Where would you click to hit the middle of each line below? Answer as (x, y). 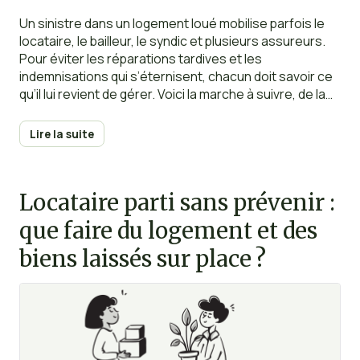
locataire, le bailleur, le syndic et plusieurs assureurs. (172, 41)
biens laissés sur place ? (142, 260)
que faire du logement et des (168, 231)
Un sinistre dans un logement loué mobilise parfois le (172, 24)
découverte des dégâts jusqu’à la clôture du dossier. (172, 112)
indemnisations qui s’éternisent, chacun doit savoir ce (176, 77)
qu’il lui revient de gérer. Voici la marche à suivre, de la (172, 94)
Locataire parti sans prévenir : (177, 203)
